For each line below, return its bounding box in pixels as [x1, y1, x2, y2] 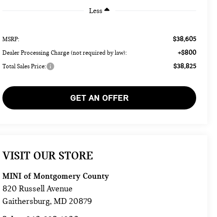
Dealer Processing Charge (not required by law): [2, 49, 127, 56]
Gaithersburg [2, 196, 50, 207]
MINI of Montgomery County [2, 171, 109, 181]
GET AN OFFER [70, 92, 129, 103]
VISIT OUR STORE [2, 149, 93, 163]
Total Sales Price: [2, 62, 46, 70]
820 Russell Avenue [2, 184, 73, 194]
